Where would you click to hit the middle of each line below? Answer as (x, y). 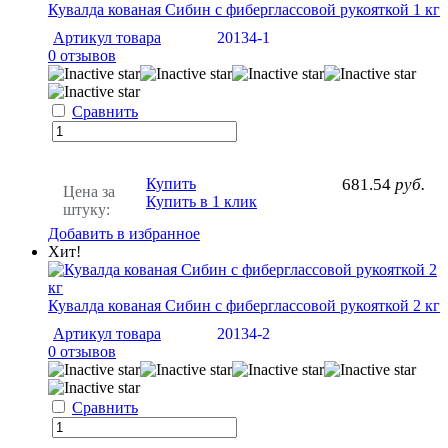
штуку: (86, 210)
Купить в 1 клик (201, 202)
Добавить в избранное (124, 234)
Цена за (89, 192)
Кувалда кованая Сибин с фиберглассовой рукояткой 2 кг (244, 306)
